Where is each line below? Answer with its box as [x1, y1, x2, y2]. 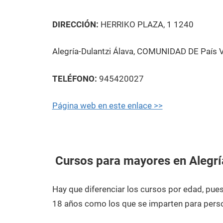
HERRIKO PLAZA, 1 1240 [98, 19, 194, 29]
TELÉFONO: [52, 73, 97, 84]
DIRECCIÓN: [52, 19, 99, 29]
